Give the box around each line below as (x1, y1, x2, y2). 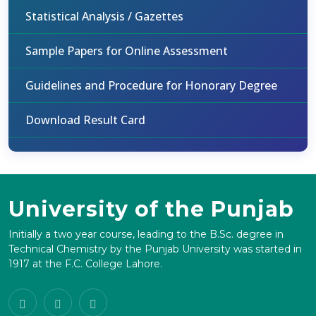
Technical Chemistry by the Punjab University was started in (8, 243, 302, 255)
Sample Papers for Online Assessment (25, 43, 228, 59)
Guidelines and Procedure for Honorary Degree (25, 78, 277, 93)
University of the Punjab (8, 196, 294, 222)
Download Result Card (25, 112, 145, 128)
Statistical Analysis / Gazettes (25, 8, 183, 24)
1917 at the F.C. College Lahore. (8, 257, 162, 270)
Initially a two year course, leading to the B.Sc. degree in (8, 228, 284, 241)
